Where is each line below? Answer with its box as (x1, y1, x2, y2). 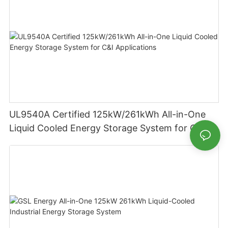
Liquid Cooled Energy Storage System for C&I (9, 123, 206, 134)
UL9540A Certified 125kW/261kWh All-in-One (9, 109, 206, 120)
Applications (9, 136, 63, 148)
